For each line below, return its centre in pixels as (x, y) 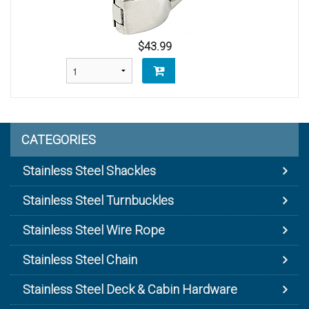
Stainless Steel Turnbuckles (98, 201)
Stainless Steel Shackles (89, 171)
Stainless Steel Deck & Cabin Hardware (130, 290)
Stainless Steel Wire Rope (94, 230)
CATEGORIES (59, 140)
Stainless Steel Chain (80, 260)
